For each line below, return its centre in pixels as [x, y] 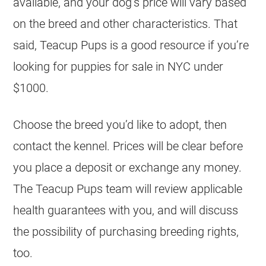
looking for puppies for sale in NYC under [118, 66]
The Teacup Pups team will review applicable [128, 189]
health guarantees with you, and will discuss [126, 210]
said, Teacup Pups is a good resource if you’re [131, 45]
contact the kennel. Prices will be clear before [128, 146]
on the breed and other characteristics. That [126, 24]
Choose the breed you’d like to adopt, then [120, 125]
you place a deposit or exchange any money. [128, 167]
